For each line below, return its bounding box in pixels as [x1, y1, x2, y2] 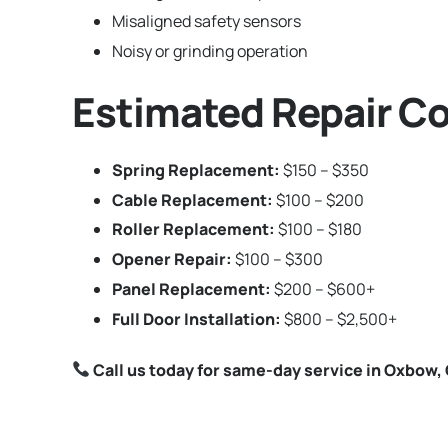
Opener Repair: [112, 248, 232, 271]
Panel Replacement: [112, 277, 271, 300]
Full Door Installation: [112, 307, 281, 330]
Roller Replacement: [112, 218, 275, 241]
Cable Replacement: [112, 188, 273, 211]
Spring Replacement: [112, 158, 280, 181]
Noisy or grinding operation [112, 39, 308, 62]
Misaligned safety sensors [112, 9, 301, 32]
